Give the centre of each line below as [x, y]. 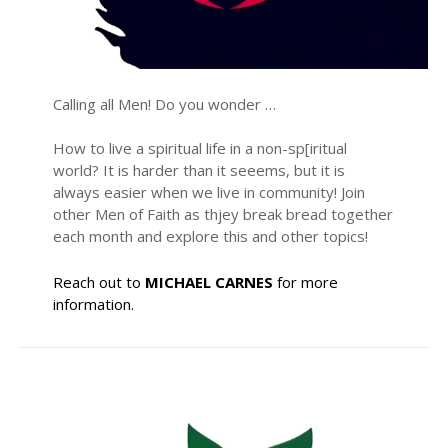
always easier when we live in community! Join [208, 192]
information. [93, 304]
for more [305, 282]
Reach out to [98, 282]
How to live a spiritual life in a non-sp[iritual [199, 148]
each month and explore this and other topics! [210, 236]
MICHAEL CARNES [208, 282]
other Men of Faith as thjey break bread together [222, 214]
